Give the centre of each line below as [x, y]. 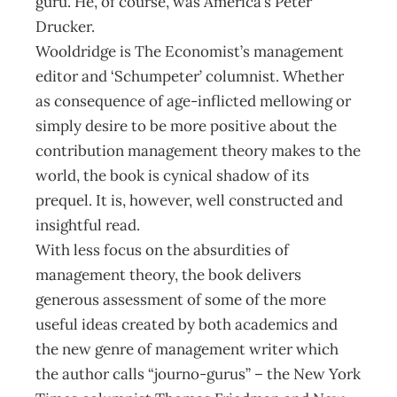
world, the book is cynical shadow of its [172, 175]
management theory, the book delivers [168, 275]
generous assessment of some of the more [181, 300]
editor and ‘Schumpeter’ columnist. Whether [190, 76]
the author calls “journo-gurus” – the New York [198, 374]
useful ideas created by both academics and [187, 324]
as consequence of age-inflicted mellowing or [193, 101]
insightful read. [88, 225]
